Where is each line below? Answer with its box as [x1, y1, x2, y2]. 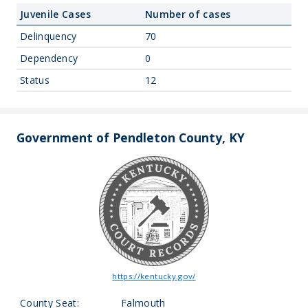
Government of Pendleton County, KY [16, 129, 245, 146]
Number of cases [145, 8, 231, 21]
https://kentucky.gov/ [112, 271, 196, 281]
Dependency [20, 52, 78, 65]
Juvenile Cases [20, 8, 91, 21]
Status [20, 74, 50, 87]
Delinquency [20, 30, 77, 43]
